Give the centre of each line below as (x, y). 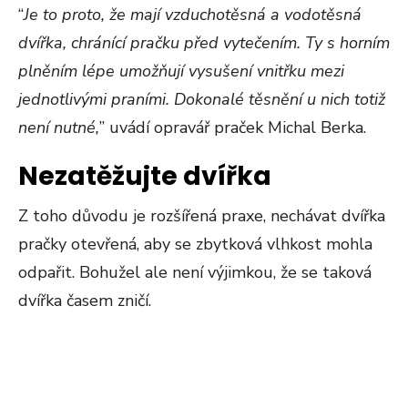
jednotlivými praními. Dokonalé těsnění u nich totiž (202, 99)
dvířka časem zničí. (85, 301)
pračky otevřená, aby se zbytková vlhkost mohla (195, 244)
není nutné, (59, 127)
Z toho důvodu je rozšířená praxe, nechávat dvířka (202, 216)
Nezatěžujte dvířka (145, 176)
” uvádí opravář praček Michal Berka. (233, 127)
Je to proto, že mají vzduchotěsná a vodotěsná (193, 15)
